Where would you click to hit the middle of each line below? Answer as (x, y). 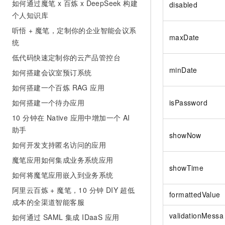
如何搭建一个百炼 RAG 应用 (58, 87)
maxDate (184, 37)
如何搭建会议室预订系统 (52, 72)
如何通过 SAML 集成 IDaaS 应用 (66, 217)
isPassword (188, 103)
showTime (187, 168)
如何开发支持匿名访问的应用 (59, 145)
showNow (185, 135)
